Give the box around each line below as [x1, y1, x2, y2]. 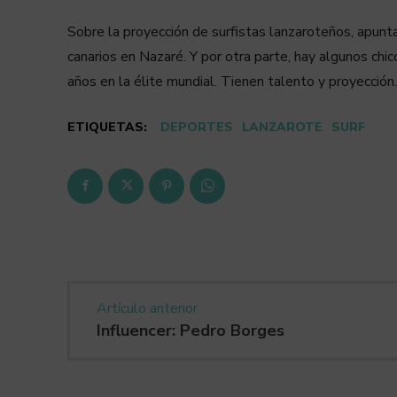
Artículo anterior [97, 298, 198, 318]
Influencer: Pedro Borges [97, 319, 284, 341]
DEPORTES [160, 118, 233, 136]
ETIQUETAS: [67, 118, 147, 136]
